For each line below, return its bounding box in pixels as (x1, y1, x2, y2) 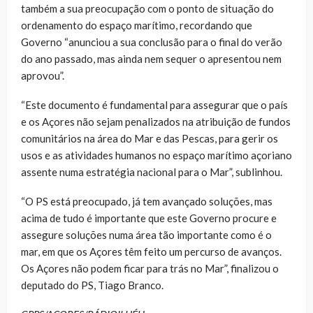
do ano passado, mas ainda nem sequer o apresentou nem (21, 52, 282, 65)
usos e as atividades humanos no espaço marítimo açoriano (21, 148, 292, 161)
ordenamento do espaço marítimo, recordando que (21, 18, 252, 31)
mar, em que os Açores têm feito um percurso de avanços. (21, 245, 282, 258)
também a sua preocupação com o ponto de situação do (21, 1, 274, 15)
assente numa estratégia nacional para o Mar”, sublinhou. (21, 165, 282, 178)
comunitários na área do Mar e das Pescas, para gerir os (21, 131, 278, 145)
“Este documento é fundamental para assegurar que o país (21, 98, 288, 111)
